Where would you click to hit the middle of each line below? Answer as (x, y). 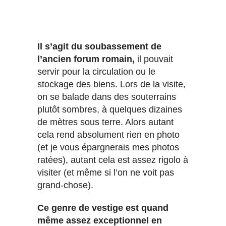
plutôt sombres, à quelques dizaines (110, 110)
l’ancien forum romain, (87, 59)
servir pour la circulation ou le (96, 72)
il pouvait (155, 59)
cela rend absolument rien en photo (108, 135)
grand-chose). (65, 185)
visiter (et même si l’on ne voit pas (106, 173)
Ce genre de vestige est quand (103, 208)
